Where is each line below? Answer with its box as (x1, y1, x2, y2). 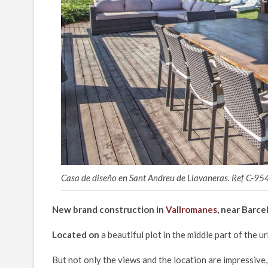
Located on (52, 229, 99, 240)
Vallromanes (166, 203, 217, 215)
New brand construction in (52, 203, 166, 215)
